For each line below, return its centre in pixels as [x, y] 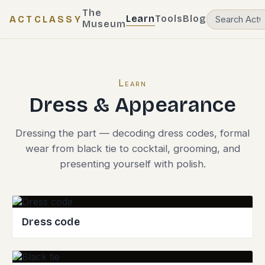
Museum [104, 24]
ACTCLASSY [46, 19]
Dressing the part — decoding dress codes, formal [132, 133]
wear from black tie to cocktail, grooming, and [132, 148]
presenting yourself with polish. [132, 164]
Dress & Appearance [132, 105]
